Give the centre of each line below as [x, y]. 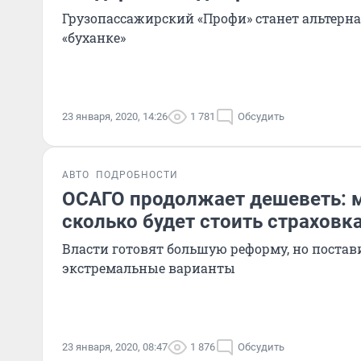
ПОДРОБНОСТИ [137, 175]
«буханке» [94, 37]
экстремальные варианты [149, 268]
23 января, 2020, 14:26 [115, 116]
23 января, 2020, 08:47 [115, 347]
